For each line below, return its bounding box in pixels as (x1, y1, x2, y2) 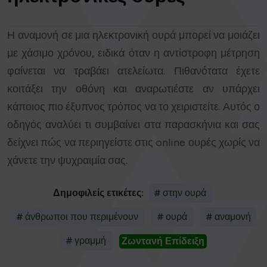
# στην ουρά (154, 187, 206, 199)
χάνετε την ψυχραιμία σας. (7, 154, 128, 167)
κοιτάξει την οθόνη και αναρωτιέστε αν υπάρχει (7, 82, 260, 96)
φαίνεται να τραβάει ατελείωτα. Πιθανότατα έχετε (7, 64, 260, 78)
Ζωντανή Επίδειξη (122, 235, 204, 247)
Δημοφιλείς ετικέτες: (52, 187, 144, 199)
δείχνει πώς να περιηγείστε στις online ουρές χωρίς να (7, 136, 260, 150)
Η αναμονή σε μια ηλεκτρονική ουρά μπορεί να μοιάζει (7, 29, 260, 42)
